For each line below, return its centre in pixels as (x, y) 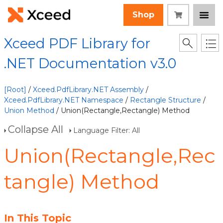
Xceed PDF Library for (77, 44)
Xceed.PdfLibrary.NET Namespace (64, 100)
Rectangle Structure (166, 100)
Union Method (29, 111)
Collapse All (36, 129)
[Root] (15, 90)
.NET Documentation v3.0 (90, 63)
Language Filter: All (107, 130)
